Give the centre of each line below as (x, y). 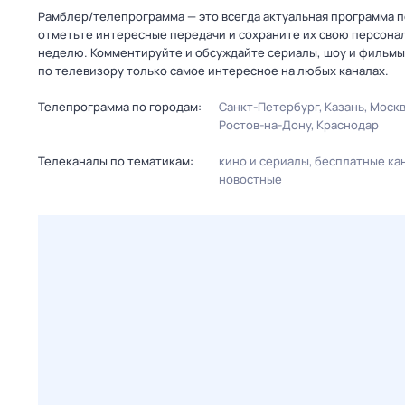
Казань (344, 107)
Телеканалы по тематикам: (116, 161)
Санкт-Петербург (269, 107)
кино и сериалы (264, 161)
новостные (250, 179)
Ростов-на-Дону (265, 125)
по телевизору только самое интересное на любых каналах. (213, 71)
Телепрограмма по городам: (120, 107)
